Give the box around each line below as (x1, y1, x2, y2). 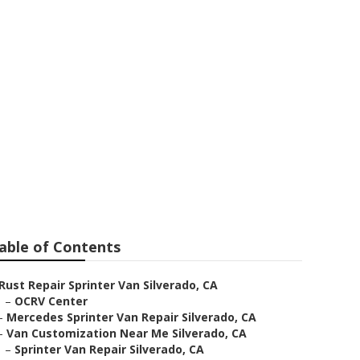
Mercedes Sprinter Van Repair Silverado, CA (6, 309, 256, 325)
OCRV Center (14, 293, 88, 309)
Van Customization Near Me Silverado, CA (6, 325, 247, 341)
